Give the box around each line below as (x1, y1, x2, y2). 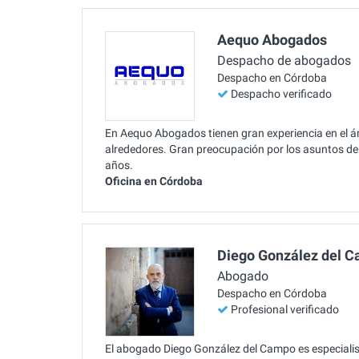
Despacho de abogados (217, 53, 351, 69)
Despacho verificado (231, 87, 332, 101)
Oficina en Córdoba (105, 174, 203, 188)
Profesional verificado (231, 303, 339, 317)
